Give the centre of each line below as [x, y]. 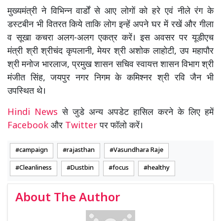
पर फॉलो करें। [120, 126]
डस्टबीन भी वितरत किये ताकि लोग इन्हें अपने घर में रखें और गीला [110, 25]
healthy [159, 168]
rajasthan [81, 150]
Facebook [28, 126]
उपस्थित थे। [27, 91]
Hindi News [35, 112]
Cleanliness [36, 168]
